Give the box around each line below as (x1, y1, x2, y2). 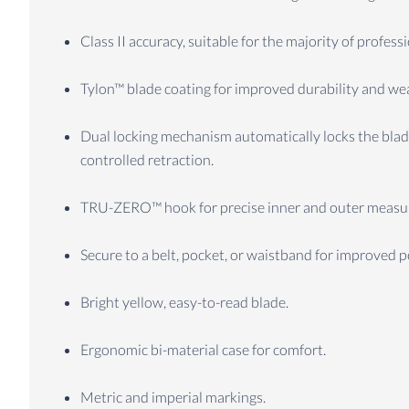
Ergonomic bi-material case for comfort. (80, 341, 326, 359)
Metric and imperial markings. (80, 388, 266, 406)
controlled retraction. (80, 151, 214, 169)
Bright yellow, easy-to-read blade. (80, 293, 288, 311)
